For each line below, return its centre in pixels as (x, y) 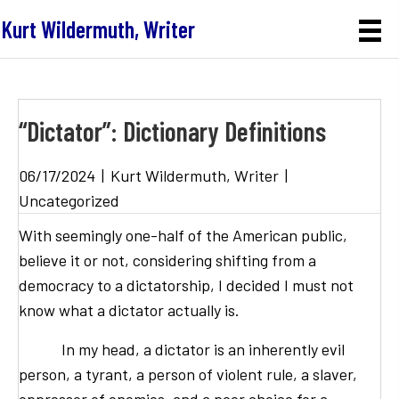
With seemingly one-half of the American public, (183, 236)
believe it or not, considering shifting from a (167, 261)
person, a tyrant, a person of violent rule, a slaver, (188, 375)
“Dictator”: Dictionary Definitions (172, 131)
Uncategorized (69, 201)
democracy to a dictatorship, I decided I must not (186, 285)
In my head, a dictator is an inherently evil (182, 350)
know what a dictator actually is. (129, 310)
